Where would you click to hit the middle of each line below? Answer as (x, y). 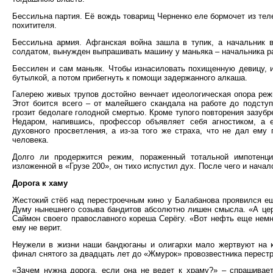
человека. (30, 140)
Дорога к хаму (40, 183)
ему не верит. (37, 227)
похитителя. (34, 25)
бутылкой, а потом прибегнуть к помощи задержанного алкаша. (130, 77)
